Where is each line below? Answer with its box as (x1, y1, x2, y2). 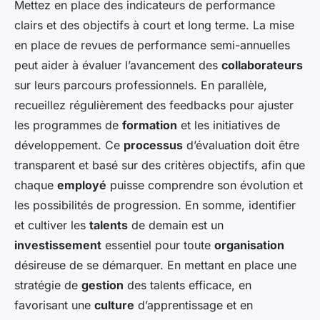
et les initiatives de (177, 117, 280, 132)
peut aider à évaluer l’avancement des (14, 57, 221, 72)
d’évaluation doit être (183, 137, 299, 152)
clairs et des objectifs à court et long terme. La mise (14, 17, 294, 32)
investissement (14, 237, 101, 252)
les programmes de (14, 117, 122, 132)
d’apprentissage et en (134, 297, 253, 312)
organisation (214, 237, 284, 252)
